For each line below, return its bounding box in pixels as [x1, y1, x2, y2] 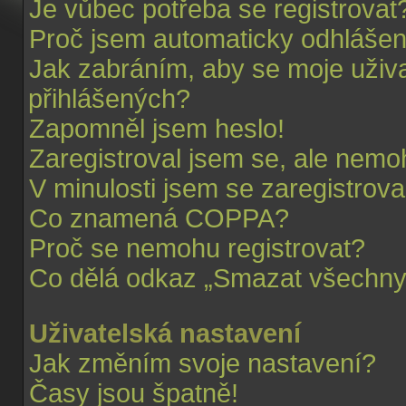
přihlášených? [28, 84, 190, 113]
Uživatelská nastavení [29, 319, 301, 348]
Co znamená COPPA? [29, 204, 289, 233]
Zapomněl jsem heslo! [29, 114, 285, 143]
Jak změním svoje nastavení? [29, 349, 376, 378]
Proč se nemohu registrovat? [29, 234, 365, 263]
